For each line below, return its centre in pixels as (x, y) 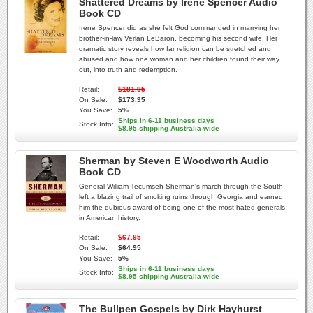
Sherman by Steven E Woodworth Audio (174, 161)
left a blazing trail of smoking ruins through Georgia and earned (181, 197)
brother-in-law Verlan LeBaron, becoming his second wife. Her (178, 38)
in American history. (110, 218)
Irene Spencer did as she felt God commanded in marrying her (180, 28)
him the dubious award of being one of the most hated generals (182, 207)
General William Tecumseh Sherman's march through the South (181, 186)
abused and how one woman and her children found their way (179, 59)
